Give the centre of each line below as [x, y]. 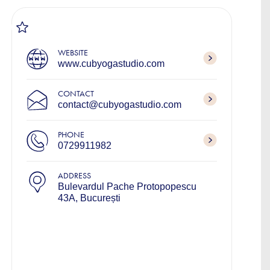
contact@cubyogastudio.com [120, 105]
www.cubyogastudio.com [111, 64]
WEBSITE [73, 53]
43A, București [89, 198]
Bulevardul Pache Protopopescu [127, 187]
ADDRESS [74, 176]
